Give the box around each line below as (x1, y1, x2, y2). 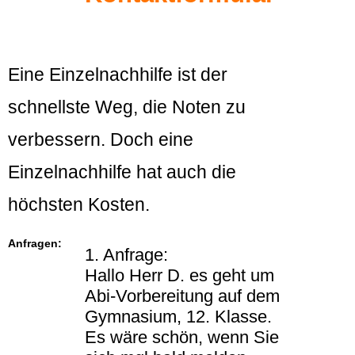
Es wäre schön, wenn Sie (85, 327, 279, 348)
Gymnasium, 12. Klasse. (85, 307, 272, 327)
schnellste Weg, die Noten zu (8, 97, 246, 118)
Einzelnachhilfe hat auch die (8, 162, 236, 183)
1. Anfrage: (85, 245, 168, 265)
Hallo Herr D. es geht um (85, 265, 274, 286)
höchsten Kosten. (8, 194, 150, 216)
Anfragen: (8, 237, 62, 250)
